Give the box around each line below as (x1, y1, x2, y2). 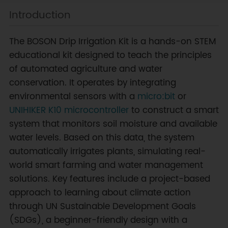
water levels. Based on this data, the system (9, 131, 194, 146)
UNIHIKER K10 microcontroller (9, 103, 129, 118)
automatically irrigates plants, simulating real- (9, 145, 206, 159)
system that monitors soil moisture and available (9, 117, 217, 132)
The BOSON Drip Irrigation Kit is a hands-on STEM (9, 35, 216, 49)
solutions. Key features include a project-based (9, 172, 210, 187)
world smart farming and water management (9, 158, 203, 173)
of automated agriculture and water (9, 62, 162, 77)
